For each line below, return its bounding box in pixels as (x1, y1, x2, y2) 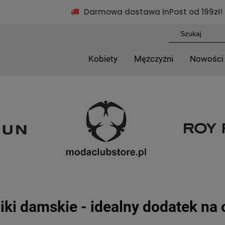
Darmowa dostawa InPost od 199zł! (83, 7, 222, 17)
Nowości (190, 54, 224, 64)
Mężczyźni (134, 54, 174, 64)
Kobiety (88, 54, 118, 64)
